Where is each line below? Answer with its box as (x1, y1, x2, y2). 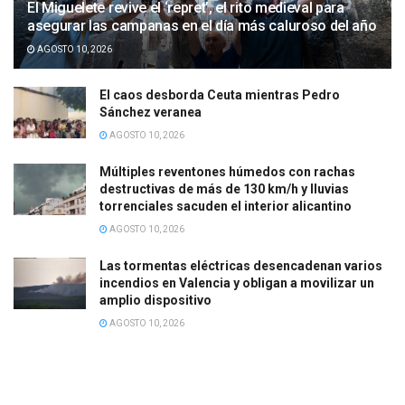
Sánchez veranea (99, 105, 202, 120)
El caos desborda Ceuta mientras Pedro (99, 88, 340, 103)
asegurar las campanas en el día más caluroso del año (27, 17, 377, 35)
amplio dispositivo (99, 293, 212, 308)
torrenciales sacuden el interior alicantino (99, 199, 352, 214)
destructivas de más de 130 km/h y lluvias (99, 182, 349, 197)
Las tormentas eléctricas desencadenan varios (99, 259, 382, 274)
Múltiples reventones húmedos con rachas (99, 165, 355, 180)
